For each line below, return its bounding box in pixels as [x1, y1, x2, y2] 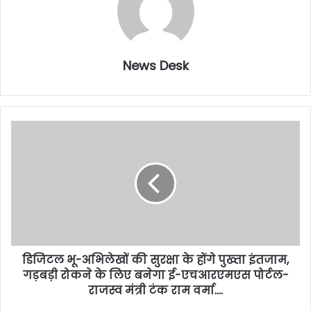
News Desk [122, 57, 189, 74]
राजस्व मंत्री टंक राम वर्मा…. [88, 283, 223, 299]
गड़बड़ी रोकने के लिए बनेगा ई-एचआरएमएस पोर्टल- [22, 267, 289, 283]
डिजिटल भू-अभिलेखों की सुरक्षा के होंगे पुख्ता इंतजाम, [22, 252, 289, 268]
